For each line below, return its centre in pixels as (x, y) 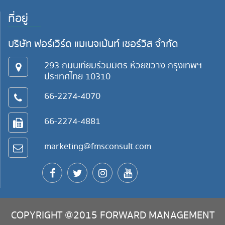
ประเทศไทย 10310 (77, 77)
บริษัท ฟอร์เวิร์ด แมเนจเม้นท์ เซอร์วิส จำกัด (93, 44)
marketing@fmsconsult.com (97, 147)
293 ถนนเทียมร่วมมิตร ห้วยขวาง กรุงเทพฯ (123, 66)
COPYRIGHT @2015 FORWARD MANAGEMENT (113, 216)
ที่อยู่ (18, 19)
